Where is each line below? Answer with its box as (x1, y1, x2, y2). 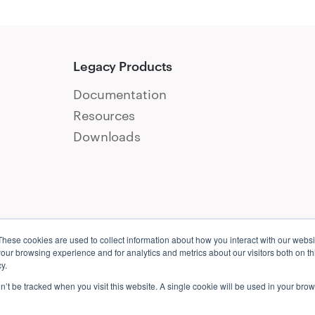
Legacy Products (73, 58, 173, 75)
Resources (73, 108, 136, 124)
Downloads (73, 129, 141, 145)
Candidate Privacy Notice (36, 299, 170, 313)
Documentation (73, 86, 167, 103)
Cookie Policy (198, 299, 269, 313)
